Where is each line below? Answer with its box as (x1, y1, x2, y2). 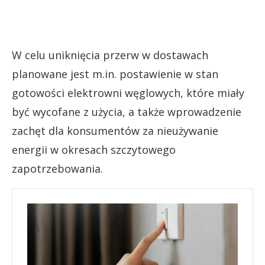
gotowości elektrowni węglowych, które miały (12, 85, 244, 100)
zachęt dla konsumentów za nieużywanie (12, 123, 218, 138)
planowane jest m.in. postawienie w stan (12, 66, 218, 81)
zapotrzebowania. (12, 161, 103, 176)
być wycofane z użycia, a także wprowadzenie (12, 104, 241, 119)
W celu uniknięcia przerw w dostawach (12, 47, 208, 62)
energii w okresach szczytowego (12, 142, 176, 157)
